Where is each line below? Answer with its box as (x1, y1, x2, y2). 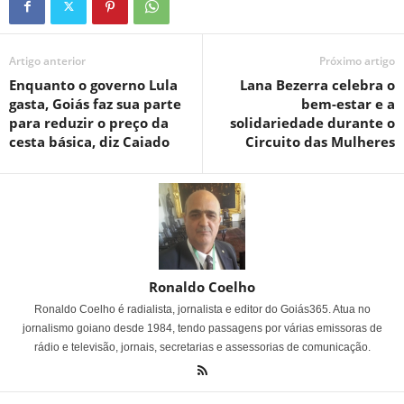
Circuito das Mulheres (245, 132, 395, 151)
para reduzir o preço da (9, 113, 169, 132)
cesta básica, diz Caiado (9, 132, 170, 151)
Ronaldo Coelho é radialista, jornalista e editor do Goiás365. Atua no (33, 302, 371, 316)
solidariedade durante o (230, 113, 395, 132)
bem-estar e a (301, 94, 395, 113)
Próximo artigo (319, 52, 395, 69)
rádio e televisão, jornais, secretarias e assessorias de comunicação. (33, 340, 371, 353)
